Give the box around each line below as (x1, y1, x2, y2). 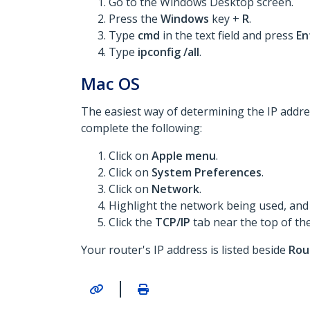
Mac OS (81, 72, 140, 95)
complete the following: (81, 120, 202, 136)
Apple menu (152, 148, 216, 163)
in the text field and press (160, 28, 296, 43)
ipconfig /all (138, 44, 199, 60)
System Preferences (152, 165, 262, 180)
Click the (109, 215, 155, 230)
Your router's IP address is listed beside (81, 242, 289, 257)
